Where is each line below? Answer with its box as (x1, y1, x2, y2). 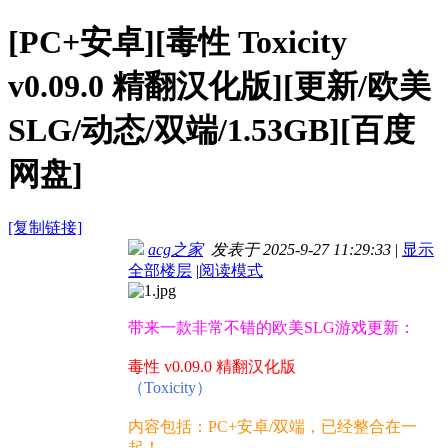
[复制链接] (8, 219, 82, 237)
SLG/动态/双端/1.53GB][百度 (8, 111, 415, 148)
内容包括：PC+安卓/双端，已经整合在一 (128, 418, 417, 436)
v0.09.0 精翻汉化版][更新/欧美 (8, 67, 431, 104)
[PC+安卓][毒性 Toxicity (8, 23, 347, 60)
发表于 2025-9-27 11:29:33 (203, 241, 391, 259)
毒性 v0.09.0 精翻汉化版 (128, 358, 296, 376)
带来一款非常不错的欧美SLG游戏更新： (128, 319, 415, 337)
